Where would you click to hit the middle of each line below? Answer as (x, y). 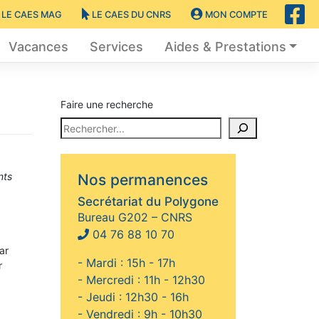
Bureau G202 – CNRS (135, 218)
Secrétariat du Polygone (148, 202)
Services (116, 47)
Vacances (38, 47)
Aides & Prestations (225, 47)
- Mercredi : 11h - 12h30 (141, 280)
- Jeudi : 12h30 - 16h (133, 297)
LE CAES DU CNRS (130, 14)
